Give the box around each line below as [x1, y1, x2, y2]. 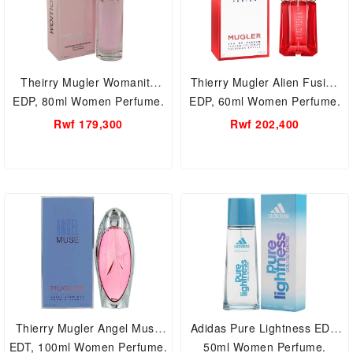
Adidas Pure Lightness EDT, [190, 320, 340, 336]
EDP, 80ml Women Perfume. [13, 93, 164, 109]
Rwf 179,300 [54, 116, 123, 132]
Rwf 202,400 [230, 116, 299, 132]
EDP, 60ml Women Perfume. [189, 93, 340, 109]
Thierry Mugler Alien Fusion [190, 74, 340, 90]
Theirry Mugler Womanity [20, 74, 156, 90]
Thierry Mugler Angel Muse [15, 320, 162, 336]
